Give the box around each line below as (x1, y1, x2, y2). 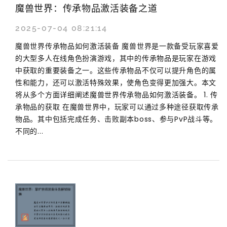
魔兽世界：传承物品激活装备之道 (15, 2, 158, 15)
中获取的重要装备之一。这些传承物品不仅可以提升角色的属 (15, 65, 216, 75)
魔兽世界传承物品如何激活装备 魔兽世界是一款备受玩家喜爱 (15, 41, 219, 51)
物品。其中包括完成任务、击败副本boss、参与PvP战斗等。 (15, 113, 217, 124)
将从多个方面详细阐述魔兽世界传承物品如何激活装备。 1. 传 (15, 89, 218, 100)
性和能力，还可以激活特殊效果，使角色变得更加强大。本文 (15, 77, 216, 88)
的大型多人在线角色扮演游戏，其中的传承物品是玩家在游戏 (15, 53, 216, 63)
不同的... (15, 126, 44, 136)
